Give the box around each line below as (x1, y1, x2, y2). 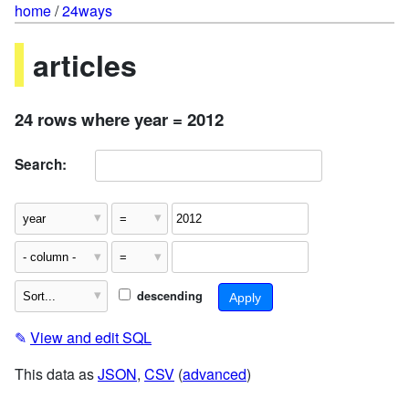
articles (33, 44, 137, 87)
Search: (15, 153, 67, 174)
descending (132, 287, 203, 304)
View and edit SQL (30, 326, 152, 348)
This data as (15, 362, 98, 384)
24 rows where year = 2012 (15, 106, 224, 131)
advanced (183, 362, 246, 384)
